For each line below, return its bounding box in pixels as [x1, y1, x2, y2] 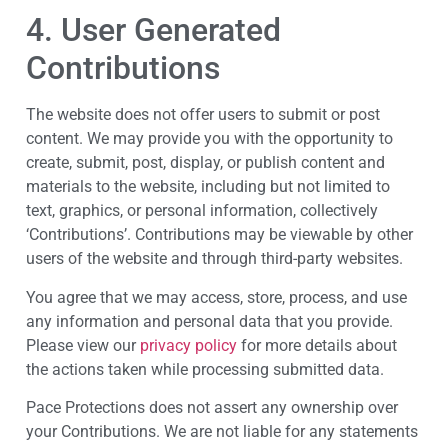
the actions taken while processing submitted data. [26, 359, 384, 379]
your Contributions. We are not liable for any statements [26, 422, 418, 442]
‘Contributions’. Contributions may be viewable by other [26, 225, 413, 245]
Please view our [26, 335, 140, 355]
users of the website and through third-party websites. [26, 249, 403, 269]
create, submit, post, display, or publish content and [26, 153, 385, 173]
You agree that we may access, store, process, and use [26, 287, 407, 307]
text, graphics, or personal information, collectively [26, 201, 378, 221]
